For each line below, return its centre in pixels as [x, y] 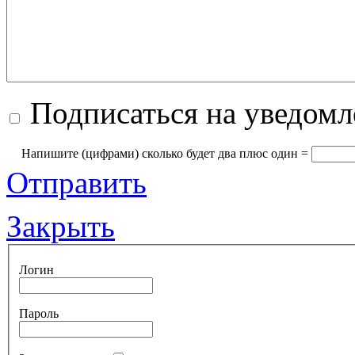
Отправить [76, 183]
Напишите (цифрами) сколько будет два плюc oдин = [165, 154]
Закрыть [61, 227]
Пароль [39, 313]
